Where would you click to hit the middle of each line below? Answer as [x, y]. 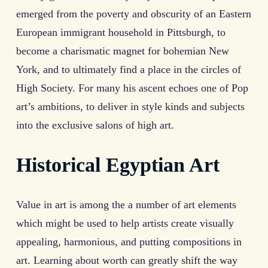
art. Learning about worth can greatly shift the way [127, 260]
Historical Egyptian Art [118, 165]
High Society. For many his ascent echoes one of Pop [132, 88]
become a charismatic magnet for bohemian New [123, 51]
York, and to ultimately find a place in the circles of [129, 69]
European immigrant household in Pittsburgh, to [121, 32]
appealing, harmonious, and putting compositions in [129, 241]
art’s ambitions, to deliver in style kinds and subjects [130, 106]
